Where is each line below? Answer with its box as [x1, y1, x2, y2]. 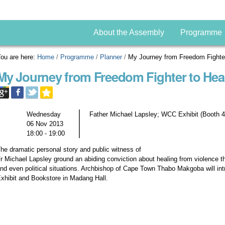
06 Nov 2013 [27, 120, 64, 128]
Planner [100, 53, 123, 61]
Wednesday [27, 110, 61, 118]
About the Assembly [93, 28, 164, 37]
